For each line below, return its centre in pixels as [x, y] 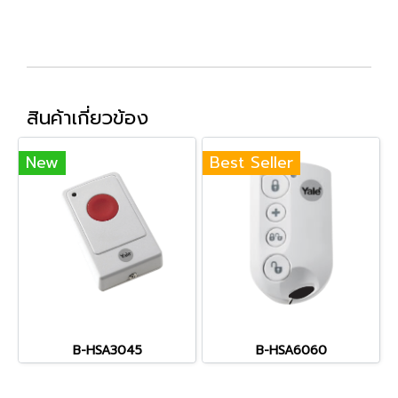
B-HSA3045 [107, 350]
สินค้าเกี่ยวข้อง [88, 118]
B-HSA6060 [291, 350]
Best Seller [251, 163]
